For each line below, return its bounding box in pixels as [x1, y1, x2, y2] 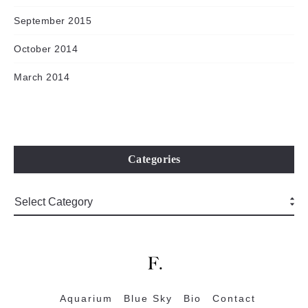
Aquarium [59, 293, 113, 304]
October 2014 [14, 43, 78, 54]
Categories [127, 153, 181, 165]
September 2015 [14, 15, 91, 26]
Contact [212, 293, 256, 304]
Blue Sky [123, 293, 173, 304]
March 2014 [14, 71, 69, 82]
